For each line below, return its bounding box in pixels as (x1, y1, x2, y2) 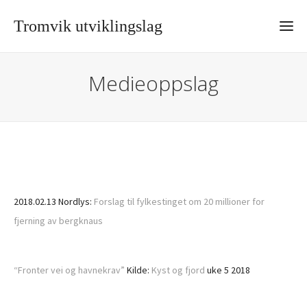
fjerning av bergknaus (14, 214, 103, 227)
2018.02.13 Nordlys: (14, 195, 94, 208)
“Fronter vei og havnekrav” (14, 264, 125, 276)
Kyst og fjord (151, 264, 205, 276)
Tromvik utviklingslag (14, 17, 162, 35)
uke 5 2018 (205, 264, 250, 276)
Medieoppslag (88, 69, 219, 97)
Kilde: (125, 264, 151, 276)
